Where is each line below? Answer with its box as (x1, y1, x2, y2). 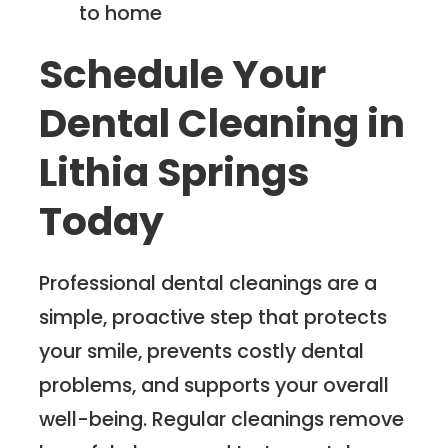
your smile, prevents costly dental (39, 336, 365, 365)
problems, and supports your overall (39, 370, 390, 399)
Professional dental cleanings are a (39, 268, 378, 297)
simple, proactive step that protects (39, 302, 388, 331)
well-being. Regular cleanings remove (39, 404, 405, 433)
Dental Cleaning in (39, 95, 406, 151)
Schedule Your (39, 46, 327, 102)
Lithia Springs (39, 144, 311, 200)
